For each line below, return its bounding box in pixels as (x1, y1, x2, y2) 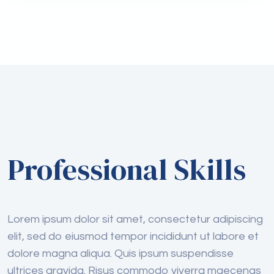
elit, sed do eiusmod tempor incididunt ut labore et (7, 231, 259, 242)
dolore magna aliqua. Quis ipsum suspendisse (7, 248, 234, 259)
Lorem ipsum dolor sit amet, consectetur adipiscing (7, 213, 263, 225)
